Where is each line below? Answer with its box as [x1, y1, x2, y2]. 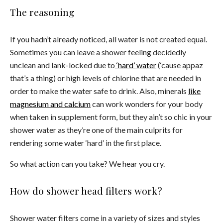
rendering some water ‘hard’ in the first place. [10, 137, 161, 147]
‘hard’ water [115, 60, 156, 70]
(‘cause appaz [156, 60, 203, 70]
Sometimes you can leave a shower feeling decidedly [10, 47, 186, 57]
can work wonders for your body [91, 99, 203, 109]
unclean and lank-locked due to [10, 60, 115, 70]
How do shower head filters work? [10, 184, 165, 197]
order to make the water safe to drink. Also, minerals [10, 86, 188, 96]
